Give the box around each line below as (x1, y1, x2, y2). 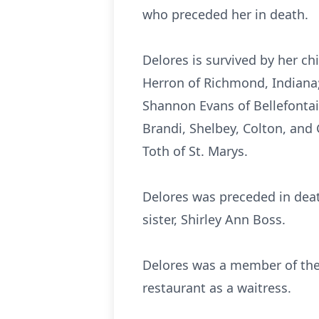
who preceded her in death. (142, 6, 308, 23)
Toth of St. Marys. (142, 142, 248, 159)
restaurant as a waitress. (142, 279, 291, 296)
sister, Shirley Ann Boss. (142, 211, 286, 228)
